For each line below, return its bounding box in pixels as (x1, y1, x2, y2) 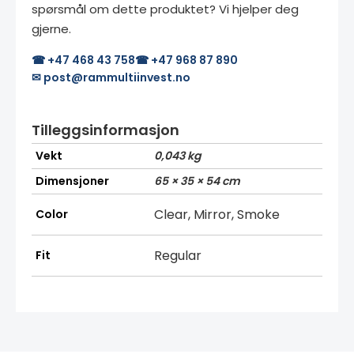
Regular (154, 246, 201, 265)
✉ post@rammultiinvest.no (32, 69, 190, 85)
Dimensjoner (36, 172, 109, 189)
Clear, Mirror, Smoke (154, 205, 280, 224)
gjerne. (32, 20, 71, 37)
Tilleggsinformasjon (32, 119, 179, 140)
